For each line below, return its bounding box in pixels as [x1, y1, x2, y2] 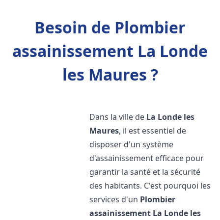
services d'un [89, 194, 140, 205]
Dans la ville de [89, 111, 147, 122]
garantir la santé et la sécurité [89, 166, 201, 177]
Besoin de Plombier [34, 17, 186, 38]
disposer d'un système [89, 139, 174, 150]
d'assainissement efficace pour [89, 153, 204, 164]
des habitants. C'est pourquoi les [89, 180, 211, 191]
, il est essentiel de [119, 125, 187, 136]
